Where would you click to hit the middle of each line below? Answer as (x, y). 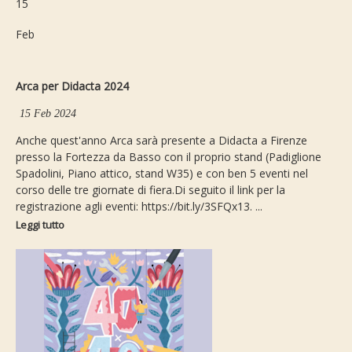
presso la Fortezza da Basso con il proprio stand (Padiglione (169, 157)
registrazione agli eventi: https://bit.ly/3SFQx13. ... (139, 207)
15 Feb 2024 (48, 114)
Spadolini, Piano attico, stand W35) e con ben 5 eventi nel (162, 174)
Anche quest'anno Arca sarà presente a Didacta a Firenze (161, 141)
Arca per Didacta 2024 (72, 86)
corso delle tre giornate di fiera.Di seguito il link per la (150, 190)
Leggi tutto (40, 225)
